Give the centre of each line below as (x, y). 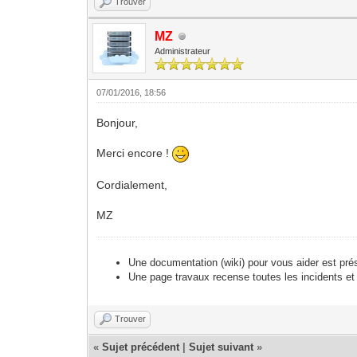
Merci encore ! (135, 153)
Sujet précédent (141, 347)
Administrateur (183, 51)
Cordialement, (132, 185)
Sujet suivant (222, 347)
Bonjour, (118, 123)
